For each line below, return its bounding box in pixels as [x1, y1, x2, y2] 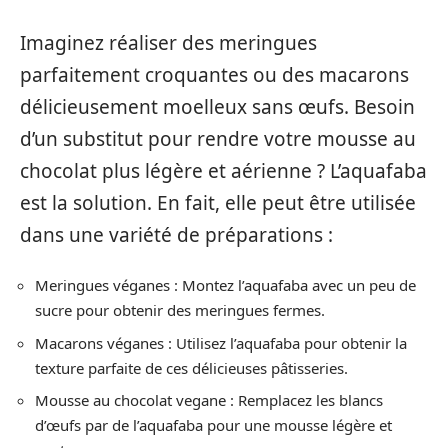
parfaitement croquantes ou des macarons [20, 61, 409, 88]
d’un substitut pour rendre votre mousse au [20, 125, 416, 152]
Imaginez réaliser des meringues [20, 29, 317, 56]
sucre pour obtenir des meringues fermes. [35, 300, 325, 320]
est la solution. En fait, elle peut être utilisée [20, 189, 416, 216]
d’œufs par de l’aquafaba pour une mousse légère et [35, 415, 392, 435]
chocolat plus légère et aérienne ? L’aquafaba [20, 157, 427, 184]
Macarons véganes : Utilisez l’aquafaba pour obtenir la [35, 332, 407, 353]
